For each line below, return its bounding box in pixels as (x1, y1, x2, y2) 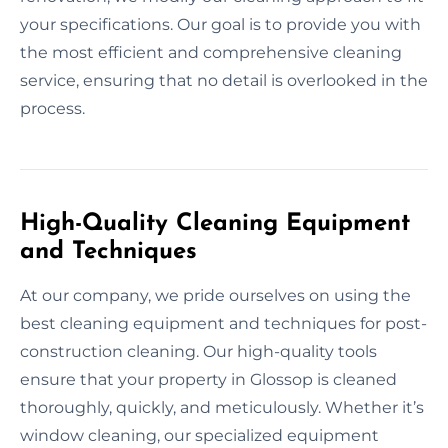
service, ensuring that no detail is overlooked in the (20, 70, 428, 90)
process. (20, 98, 85, 118)
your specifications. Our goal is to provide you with (20, 14, 421, 34)
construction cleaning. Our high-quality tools (20, 341, 377, 361)
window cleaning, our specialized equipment (20, 425, 379, 445)
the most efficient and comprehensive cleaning (20, 42, 402, 62)
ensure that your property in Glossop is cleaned (20, 369, 397, 389)
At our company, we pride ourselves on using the (20, 285, 411, 305)
